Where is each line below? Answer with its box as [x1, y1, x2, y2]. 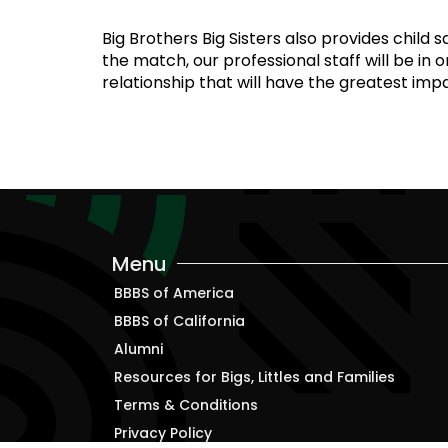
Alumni [114, 338, 163, 359]
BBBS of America [114, 282, 234, 303]
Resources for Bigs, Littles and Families [114, 366, 395, 387]
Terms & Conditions [114, 394, 258, 415]
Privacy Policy [114, 422, 212, 443]
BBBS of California [114, 310, 245, 331]
